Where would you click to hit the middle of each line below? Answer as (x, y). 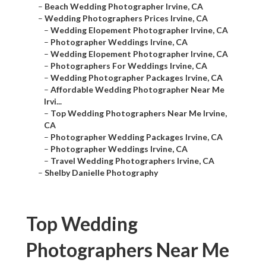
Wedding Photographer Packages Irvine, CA (137, 78)
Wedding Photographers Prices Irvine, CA (126, 18)
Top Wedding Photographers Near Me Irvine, (139, 113)
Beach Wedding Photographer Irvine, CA (124, 7)
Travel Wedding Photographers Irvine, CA (132, 161)
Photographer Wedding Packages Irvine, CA (137, 137)
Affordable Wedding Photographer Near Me (137, 90)
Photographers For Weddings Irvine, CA (129, 66)
